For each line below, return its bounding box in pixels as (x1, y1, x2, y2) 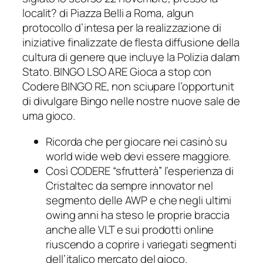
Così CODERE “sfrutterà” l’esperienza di (46, 163, 234, 178)
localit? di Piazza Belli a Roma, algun (22, 5, 194, 21)
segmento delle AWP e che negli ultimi (46, 192, 232, 208)
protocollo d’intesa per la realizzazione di (22, 20, 221, 36)
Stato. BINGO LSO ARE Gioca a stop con (22, 64, 212, 80)
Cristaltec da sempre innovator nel (46, 177, 213, 193)
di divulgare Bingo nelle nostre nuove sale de (22, 93, 240, 109)
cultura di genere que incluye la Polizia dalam (22, 49, 240, 65)
